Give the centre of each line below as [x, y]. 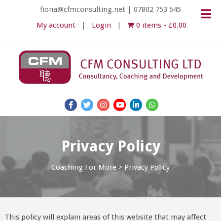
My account [56, 25]
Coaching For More [84, 167]
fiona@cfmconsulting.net [83, 9]
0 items [149, 25]
